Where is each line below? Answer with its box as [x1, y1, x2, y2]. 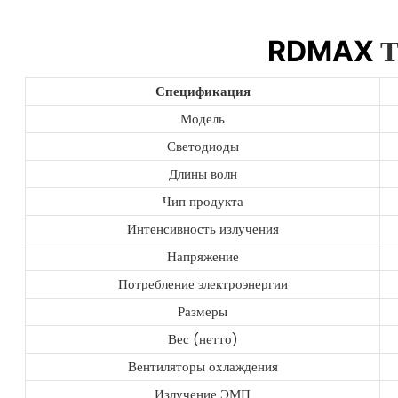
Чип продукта [162, 192, 243, 211]
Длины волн [168, 164, 237, 184]
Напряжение [166, 247, 239, 267]
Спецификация [155, 82, 251, 101]
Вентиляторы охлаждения [127, 357, 278, 377]
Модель [180, 109, 226, 129]
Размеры [178, 302, 228, 322]
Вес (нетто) [167, 330, 238, 349]
